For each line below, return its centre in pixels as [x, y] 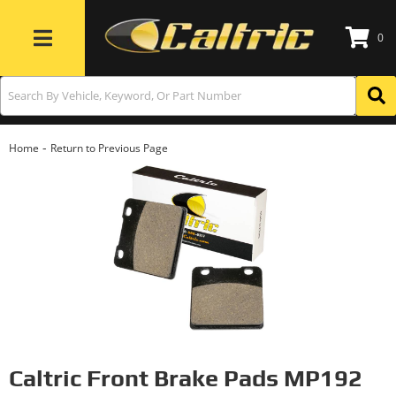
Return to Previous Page [109, 148]
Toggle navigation [79, 48]
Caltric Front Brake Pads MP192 [186, 378]
